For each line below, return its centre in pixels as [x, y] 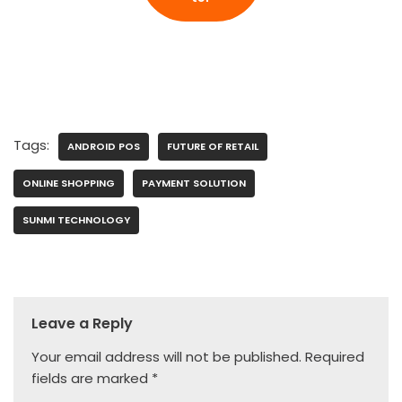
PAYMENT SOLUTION [194, 184]
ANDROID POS [104, 147]
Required [335, 357]
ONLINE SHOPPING [69, 184]
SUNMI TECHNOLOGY [76, 220]
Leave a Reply [82, 324]
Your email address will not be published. [166, 357]
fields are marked [92, 379]
